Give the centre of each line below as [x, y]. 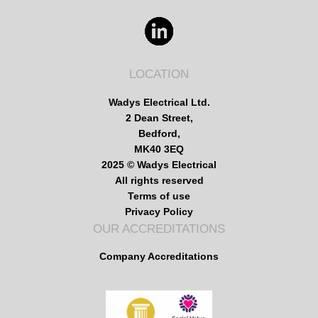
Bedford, [159, 133]
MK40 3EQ [159, 149]
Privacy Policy [159, 211]
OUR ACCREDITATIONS [159, 229]
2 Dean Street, [159, 117]
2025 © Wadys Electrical [159, 164]
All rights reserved [159, 180]
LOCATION [159, 75]
